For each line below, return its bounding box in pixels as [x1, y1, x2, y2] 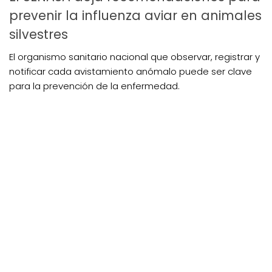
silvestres [9, 25, 68, 43]
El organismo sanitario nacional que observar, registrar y [9, 50, 260, 63]
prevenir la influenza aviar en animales [9, 6, 262, 24]
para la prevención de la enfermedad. [9, 79, 180, 92]
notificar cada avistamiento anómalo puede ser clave [9, 64, 252, 78]
